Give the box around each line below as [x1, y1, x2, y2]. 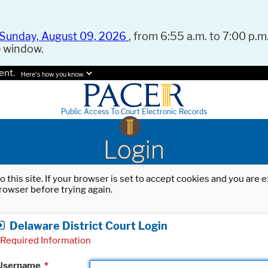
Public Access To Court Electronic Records [61, 107, 207, 117]
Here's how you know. [21, 71, 84, 79]
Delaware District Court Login [10, 219, 167, 232]
